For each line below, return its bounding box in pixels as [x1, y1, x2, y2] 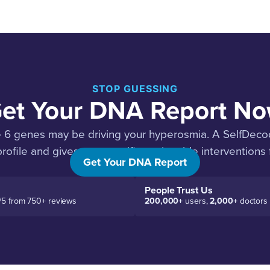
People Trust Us [145, 184, 213, 196]
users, [183, 196, 210, 206]
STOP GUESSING [92, 83, 178, 95]
